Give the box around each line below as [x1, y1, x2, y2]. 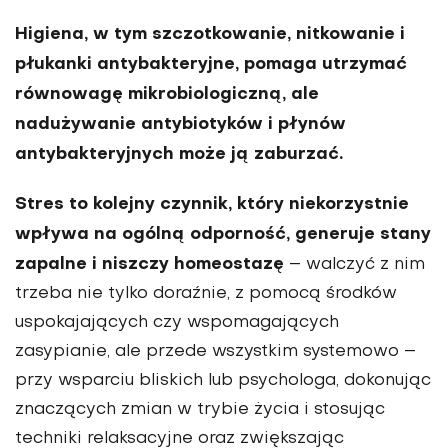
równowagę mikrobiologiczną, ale [15, 85, 319, 103]
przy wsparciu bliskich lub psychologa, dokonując [15, 372, 431, 389]
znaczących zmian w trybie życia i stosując [15, 401, 385, 418]
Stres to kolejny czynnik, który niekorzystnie [15, 195, 409, 213]
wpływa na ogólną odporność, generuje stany [15, 225, 431, 243]
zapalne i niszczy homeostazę [15, 255, 284, 273]
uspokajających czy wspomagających [15, 314, 339, 331]
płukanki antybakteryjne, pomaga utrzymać [15, 55, 407, 73]
